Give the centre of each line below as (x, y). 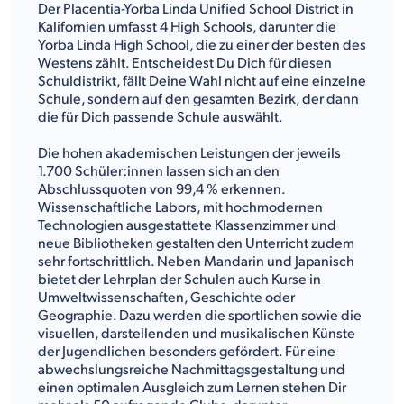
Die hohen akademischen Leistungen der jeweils (189, 153)
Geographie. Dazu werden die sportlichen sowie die (200, 316)
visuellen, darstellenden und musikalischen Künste (197, 334)
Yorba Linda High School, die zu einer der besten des (202, 45)
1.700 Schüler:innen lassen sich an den (159, 171)
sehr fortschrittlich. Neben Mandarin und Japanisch (196, 262)
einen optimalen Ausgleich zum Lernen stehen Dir (192, 388)
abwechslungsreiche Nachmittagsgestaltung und (192, 370)
